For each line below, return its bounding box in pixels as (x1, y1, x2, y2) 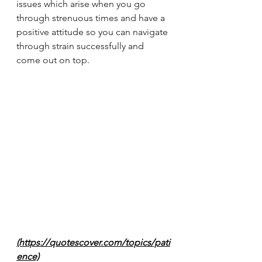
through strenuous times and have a (16, 12, 167, 23)
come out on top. (16, 54, 92, 65)
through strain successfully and (16, 40, 146, 51)
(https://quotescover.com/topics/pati (16, 237, 170, 248)
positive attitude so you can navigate (16, 26, 170, 37)
